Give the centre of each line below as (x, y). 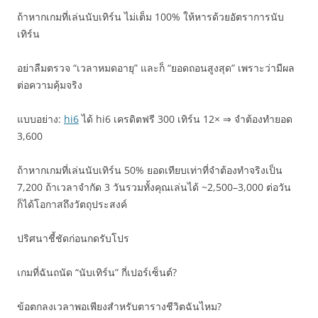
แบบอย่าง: (40, 119)
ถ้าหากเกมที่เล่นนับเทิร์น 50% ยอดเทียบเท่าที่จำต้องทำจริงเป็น (150, 170)
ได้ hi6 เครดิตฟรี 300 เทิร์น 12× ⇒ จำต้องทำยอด (186, 119)
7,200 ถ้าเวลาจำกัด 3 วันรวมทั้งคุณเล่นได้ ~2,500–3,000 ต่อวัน (154, 187)
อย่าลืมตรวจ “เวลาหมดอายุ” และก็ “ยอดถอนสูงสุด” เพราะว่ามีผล (156, 68)
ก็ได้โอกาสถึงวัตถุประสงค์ (72, 204)
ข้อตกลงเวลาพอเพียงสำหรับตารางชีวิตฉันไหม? (119, 306)
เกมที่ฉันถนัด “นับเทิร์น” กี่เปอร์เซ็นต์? (97, 272)
